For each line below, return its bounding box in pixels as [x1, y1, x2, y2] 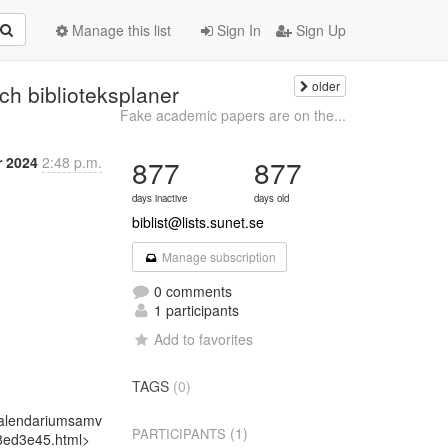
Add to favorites [154, 329, 254, 349]
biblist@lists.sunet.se [132, 212, 265, 232]
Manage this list [68, 20, 171, 40]
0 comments [150, 281, 233, 301]
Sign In [213, 20, 261, 40]
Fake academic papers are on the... [119, 105, 346, 125]
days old [254, 191, 290, 205]
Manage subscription [158, 248, 276, 265]
